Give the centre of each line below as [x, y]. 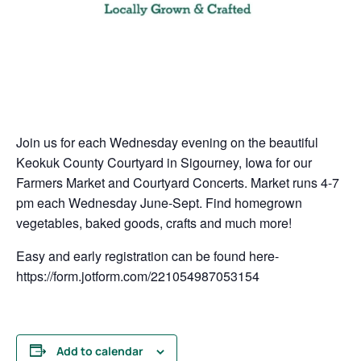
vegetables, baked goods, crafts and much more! [154, 222]
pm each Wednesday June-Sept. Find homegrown [159, 202]
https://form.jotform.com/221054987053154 [138, 276]
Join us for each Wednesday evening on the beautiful [167, 142]
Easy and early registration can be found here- [147, 255]
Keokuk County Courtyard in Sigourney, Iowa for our [164, 162]
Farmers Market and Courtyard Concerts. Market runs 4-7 [178, 182]
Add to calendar [100, 351]
